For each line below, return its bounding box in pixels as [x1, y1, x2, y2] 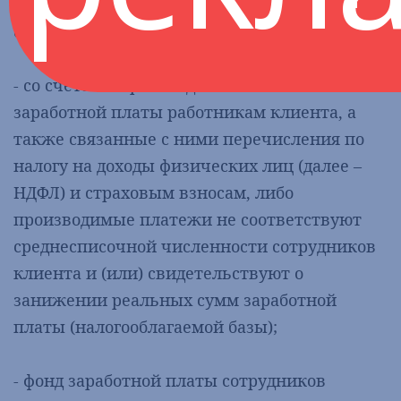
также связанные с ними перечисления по [13, 128, 364, 149]
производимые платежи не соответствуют [13, 209, 362, 230]
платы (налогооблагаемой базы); [13, 316, 277, 337]
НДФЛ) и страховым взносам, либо [13, 182, 294, 203]
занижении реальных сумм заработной [13, 289, 337, 311]
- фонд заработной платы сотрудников [13, 370, 326, 391]
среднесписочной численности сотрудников [13, 235, 376, 257]
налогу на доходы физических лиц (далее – [13, 155, 362, 176]
